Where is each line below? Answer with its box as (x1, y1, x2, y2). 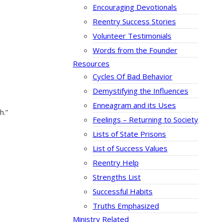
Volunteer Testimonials (93, 31, 171, 41)
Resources (73, 58, 110, 69)
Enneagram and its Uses (93, 100, 176, 111)
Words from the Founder (93, 45, 177, 55)
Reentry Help (93, 158, 139, 168)
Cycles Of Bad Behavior (93, 71, 172, 82)
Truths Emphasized (93, 201, 159, 211)
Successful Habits (93, 186, 153, 197)
